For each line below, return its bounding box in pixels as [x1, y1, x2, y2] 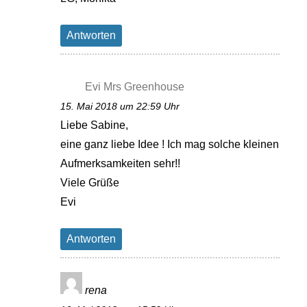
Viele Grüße [60, 176, 120, 188]
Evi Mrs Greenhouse [85, 80, 185, 93]
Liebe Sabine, [60, 119, 129, 131]
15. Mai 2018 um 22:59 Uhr [60, 100, 180, 112]
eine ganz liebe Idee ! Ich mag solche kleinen [60, 138, 280, 150]
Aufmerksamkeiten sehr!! [60, 157, 181, 169]
